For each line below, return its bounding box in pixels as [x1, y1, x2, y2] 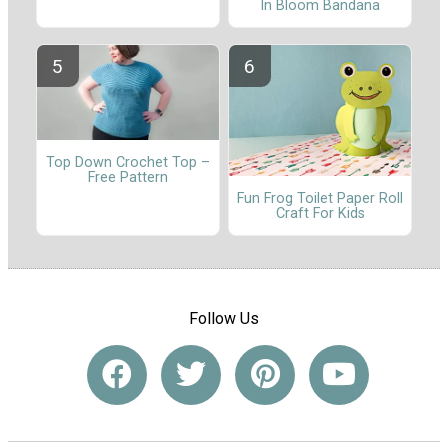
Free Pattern [88, 168, 168, 186]
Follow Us [189, 309, 259, 328]
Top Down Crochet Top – [46, 153, 210, 171]
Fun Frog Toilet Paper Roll [237, 189, 403, 207]
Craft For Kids [275, 204, 365, 222]
